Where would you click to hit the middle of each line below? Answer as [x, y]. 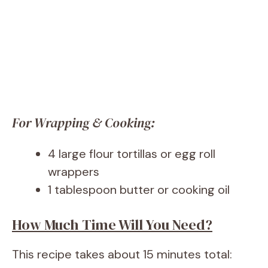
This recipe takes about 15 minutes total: [122, 255]
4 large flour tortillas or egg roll [132, 154]
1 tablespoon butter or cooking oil [139, 190]
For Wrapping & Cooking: [83, 123]
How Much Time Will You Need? [112, 225]
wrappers [74, 172]
